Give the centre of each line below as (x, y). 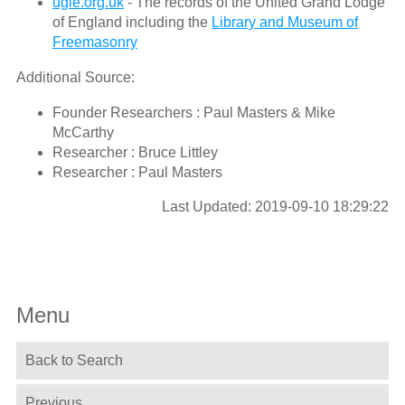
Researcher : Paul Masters (137, 173)
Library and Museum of (284, 23)
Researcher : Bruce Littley (135, 153)
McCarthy (83, 133)
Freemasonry (94, 42)
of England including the (132, 23)
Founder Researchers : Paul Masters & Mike (193, 113)
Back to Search (74, 360)
